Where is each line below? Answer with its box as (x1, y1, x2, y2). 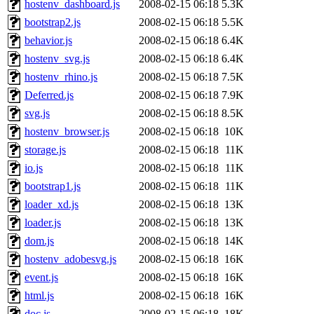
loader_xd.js (25, 198, 78, 211)
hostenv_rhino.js (25, 71, 97, 83)
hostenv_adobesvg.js (25, 253, 116, 266)
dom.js (25, 235, 54, 247)
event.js (25, 271, 58, 284)
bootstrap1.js (25, 180, 81, 193)
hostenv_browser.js (25, 125, 109, 138)
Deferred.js (25, 89, 74, 102)
